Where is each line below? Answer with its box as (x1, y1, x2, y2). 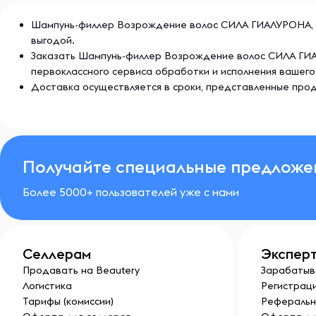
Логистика (23, 279, 72, 292)
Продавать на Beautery (23, 264, 140, 276)
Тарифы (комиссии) (23, 295, 114, 308)
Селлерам (23, 245, 91, 262)
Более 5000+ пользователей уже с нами (23, 185, 239, 199)
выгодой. (31, 34, 75, 47)
